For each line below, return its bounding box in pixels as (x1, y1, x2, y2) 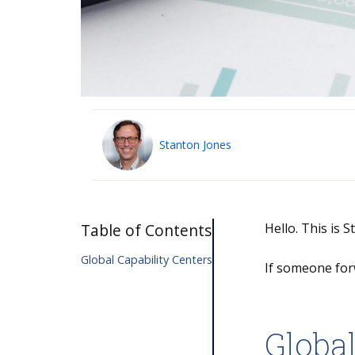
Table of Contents (81, 219, 212, 241)
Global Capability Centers (81, 252, 212, 267)
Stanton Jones (159, 137, 231, 152)
